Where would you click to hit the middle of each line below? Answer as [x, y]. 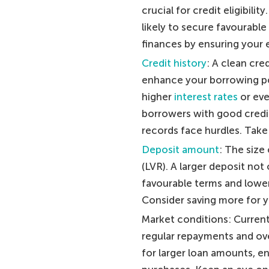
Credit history [174, 63]
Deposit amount [180, 149]
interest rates [206, 96]
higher [158, 96]
